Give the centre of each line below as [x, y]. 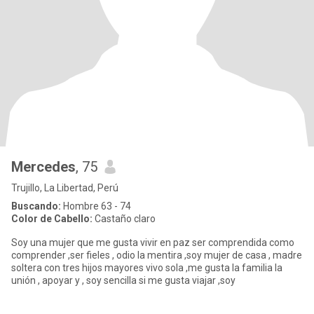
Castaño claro [124, 219]
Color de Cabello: [52, 219]
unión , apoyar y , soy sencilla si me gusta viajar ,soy [187, 280]
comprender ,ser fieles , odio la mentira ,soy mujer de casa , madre [157, 255]
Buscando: [36, 206]
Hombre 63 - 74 [96, 206]
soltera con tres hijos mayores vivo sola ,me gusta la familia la [147, 268]
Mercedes [43, 167]
